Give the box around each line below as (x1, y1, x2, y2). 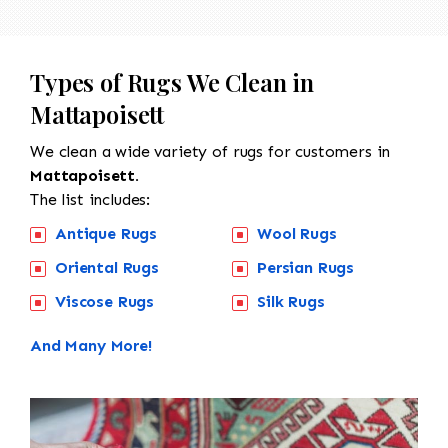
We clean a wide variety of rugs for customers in (30, 141, 391, 161)
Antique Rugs (55, 223, 158, 243)
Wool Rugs (257, 223, 337, 243)
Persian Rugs (257, 257, 355, 277)
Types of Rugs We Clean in (30, 65, 314, 98)
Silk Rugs (257, 291, 325, 311)
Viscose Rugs (55, 291, 155, 311)
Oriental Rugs (55, 257, 159, 277)
